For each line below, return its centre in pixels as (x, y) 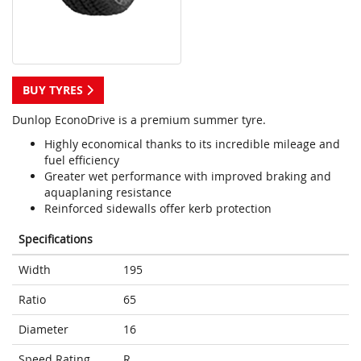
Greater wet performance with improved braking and (188, 176)
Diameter (44, 330)
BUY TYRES (54, 90)
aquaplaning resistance (108, 193)
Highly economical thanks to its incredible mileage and (192, 144)
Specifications (56, 239)
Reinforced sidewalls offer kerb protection (158, 209)
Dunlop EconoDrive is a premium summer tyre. (139, 120)
